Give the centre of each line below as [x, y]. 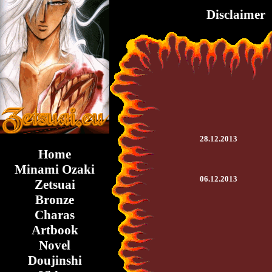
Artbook [55, 230]
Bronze [55, 200]
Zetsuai [55, 185]
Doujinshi [55, 260]
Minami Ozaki [55, 169]
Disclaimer [236, 15]
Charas [55, 215]
